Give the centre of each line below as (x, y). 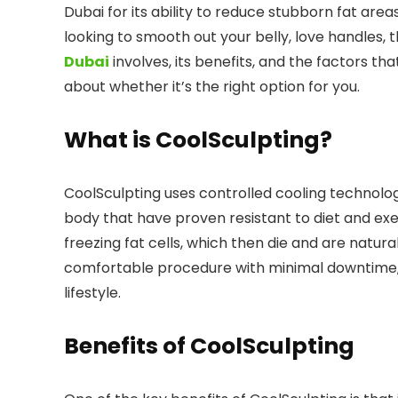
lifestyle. (92, 293)
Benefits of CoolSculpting (209, 346)
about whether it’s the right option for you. (212, 87)
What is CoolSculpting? (198, 140)
